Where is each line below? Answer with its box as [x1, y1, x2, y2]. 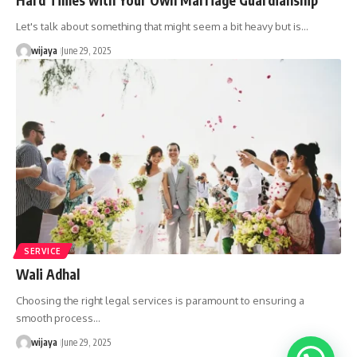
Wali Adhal [16, 265, 80, 283]
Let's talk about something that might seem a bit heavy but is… [16, 19, 308, 33]
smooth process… [16, 311, 100, 324]
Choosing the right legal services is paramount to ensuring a [16, 293, 304, 307]
